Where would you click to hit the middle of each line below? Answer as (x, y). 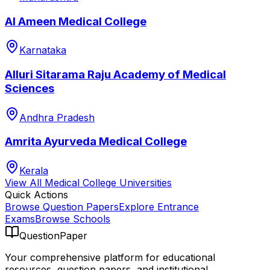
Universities (146, 183)
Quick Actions (36, 195)
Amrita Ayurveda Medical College (96, 142)
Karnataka (43, 50)
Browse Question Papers (62, 207)
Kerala (34, 171)
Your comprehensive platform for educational (110, 258)
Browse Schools (73, 219)
